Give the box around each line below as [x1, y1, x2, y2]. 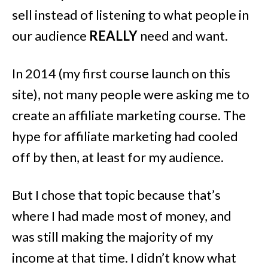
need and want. [138, 27, 228, 44]
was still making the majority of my [12, 228, 213, 245]
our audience [12, 27, 89, 44]
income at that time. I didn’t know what [12, 249, 236, 266]
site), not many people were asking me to [12, 86, 249, 102]
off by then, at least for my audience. [12, 148, 224, 165]
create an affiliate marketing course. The [12, 106, 246, 123]
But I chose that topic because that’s [12, 186, 221, 203]
